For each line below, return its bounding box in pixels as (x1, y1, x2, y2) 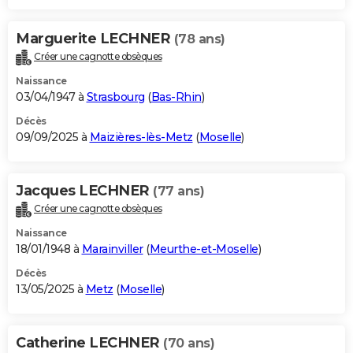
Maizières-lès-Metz (89, 130, 193, 145)
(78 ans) (173, 32, 225, 47)
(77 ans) (153, 184, 204, 199)
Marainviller (81, 242, 143, 257)
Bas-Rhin (150, 90, 202, 105)
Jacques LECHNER (16, 182, 153, 200)
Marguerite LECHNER (16, 30, 174, 48)
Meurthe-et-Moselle (149, 242, 258, 257)
